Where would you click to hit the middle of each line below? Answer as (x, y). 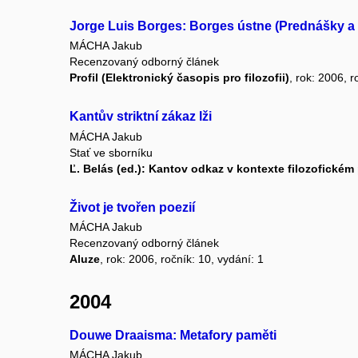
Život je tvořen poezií (132, 207)
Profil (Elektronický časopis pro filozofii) (179, 78)
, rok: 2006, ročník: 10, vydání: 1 (182, 259)
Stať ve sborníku (111, 152)
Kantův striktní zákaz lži (141, 117)
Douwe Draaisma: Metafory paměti (173, 336)
